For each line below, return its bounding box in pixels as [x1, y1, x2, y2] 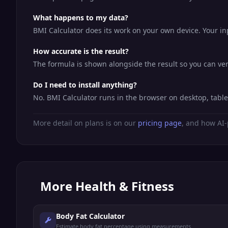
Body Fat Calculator [56, 211, 125, 221]
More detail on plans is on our [33, 118, 138, 128]
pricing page [138, 118, 182, 128]
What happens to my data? [33, 13, 128, 22]
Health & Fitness [75, 178, 174, 194]
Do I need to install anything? [33, 80, 137, 90]
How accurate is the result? [33, 46, 129, 56]
